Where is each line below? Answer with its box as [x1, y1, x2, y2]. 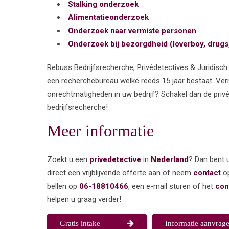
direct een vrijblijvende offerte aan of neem [47, 168, 193, 177]
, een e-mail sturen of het [128, 181, 215, 191]
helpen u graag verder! [47, 194, 121, 204]
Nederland [151, 154, 189, 164]
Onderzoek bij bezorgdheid [68, 39, 170, 49]
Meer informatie [47, 121, 154, 140]
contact [193, 168, 221, 177]
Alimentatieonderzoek [68, 12, 149, 22]
